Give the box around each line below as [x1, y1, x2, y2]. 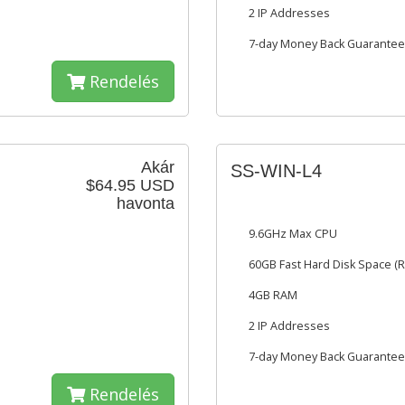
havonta [117, 194, 174, 212]
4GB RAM [249, 287, 297, 303]
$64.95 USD [86, 176, 174, 194]
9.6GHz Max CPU [249, 226, 337, 241]
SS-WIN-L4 [231, 161, 322, 181]
